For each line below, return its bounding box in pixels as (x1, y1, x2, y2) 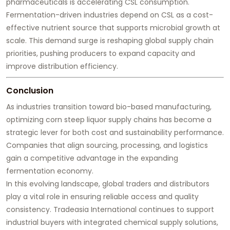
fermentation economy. (6, 166, 93, 177)
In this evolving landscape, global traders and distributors (6, 179, 209, 189)
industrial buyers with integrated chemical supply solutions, (6, 217, 218, 228)
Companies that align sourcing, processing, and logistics (6, 140, 208, 151)
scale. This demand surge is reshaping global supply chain (6, 35, 214, 46)
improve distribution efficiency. (6, 61, 118, 72)
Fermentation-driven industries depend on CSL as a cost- (6, 10, 213, 21)
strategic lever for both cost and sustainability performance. (6, 127, 224, 138)
